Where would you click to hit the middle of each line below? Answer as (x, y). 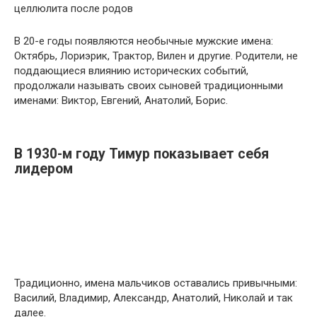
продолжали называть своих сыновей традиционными (149, 86)
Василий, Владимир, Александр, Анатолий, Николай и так (154, 298)
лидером (44, 169)
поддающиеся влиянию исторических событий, (131, 71)
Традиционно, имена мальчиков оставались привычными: (156, 283)
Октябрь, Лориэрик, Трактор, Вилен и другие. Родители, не (156, 56)
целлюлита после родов (74, 8)
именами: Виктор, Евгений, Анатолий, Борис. (121, 100)
